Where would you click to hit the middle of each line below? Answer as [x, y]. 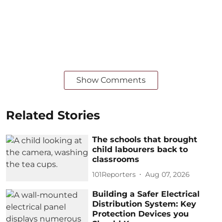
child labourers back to [140, 150]
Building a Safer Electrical [146, 194]
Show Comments [111, 80]
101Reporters [114, 174]
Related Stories [53, 115]
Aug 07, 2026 [168, 174]
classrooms [116, 160]
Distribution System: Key [144, 204]
